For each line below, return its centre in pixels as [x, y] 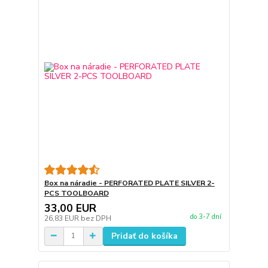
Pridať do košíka [144, 236]
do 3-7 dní [205, 217]
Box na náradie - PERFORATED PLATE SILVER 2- [129, 183]
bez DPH [96, 218]
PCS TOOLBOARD [76, 193]
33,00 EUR [70, 208]
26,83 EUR [62, 218]
